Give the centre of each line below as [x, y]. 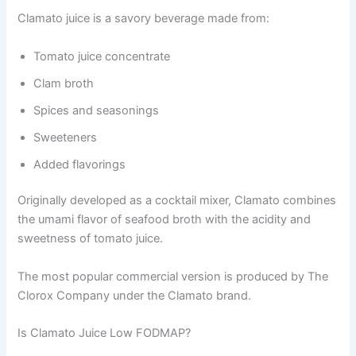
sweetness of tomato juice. [91, 239]
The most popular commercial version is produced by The [173, 276]
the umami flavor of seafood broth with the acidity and [164, 220]
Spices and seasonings [97, 110]
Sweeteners [66, 137]
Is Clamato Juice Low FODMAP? [104, 333]
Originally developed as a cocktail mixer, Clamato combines [177, 201]
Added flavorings [80, 164]
